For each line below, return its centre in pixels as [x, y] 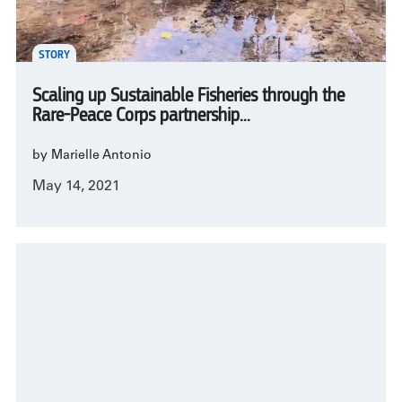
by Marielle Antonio [92, 157]
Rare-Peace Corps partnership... [141, 116]
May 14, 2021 [76, 187]
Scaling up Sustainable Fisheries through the [188, 96]
